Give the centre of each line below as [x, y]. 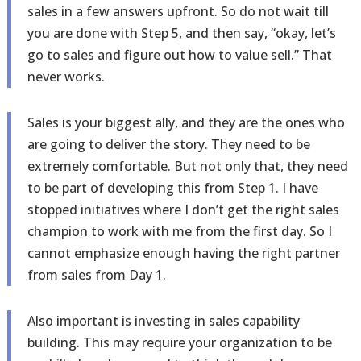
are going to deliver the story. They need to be [168, 144]
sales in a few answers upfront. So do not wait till [178, 11]
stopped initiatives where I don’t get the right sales [183, 210]
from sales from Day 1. [96, 275]
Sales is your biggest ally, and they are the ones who [186, 122]
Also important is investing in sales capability [163, 321]
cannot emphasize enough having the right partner [183, 253]
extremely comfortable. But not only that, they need [187, 166]
